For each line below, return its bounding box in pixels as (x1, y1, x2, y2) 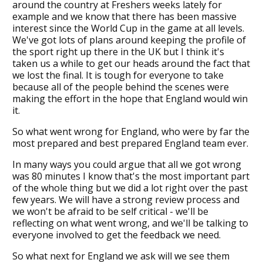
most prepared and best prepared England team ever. (12, 136, 248, 150)
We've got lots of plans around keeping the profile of (12, 33, 246, 46)
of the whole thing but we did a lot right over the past (12, 181, 248, 194)
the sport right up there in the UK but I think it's (12, 45, 224, 58)
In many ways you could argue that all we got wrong (12, 157, 241, 171)
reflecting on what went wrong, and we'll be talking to (12, 216, 248, 230)
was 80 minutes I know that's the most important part (12, 169, 249, 183)
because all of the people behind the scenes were (12, 80, 229, 93)
